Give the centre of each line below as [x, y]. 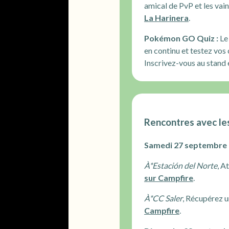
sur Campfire [169, 178]
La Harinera [166, 17]
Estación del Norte [185, 166]
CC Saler [167, 198]
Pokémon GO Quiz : [181, 38]
